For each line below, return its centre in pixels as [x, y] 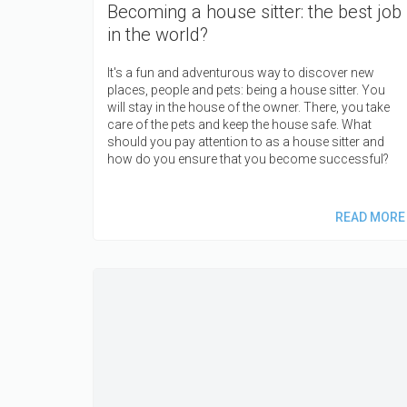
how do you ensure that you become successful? [248, 159]
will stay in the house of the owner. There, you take [248, 107]
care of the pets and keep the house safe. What [239, 124]
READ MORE [370, 217]
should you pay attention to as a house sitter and [246, 141]
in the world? [158, 34]
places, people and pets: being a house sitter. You [246, 89]
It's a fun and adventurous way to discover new [241, 72]
